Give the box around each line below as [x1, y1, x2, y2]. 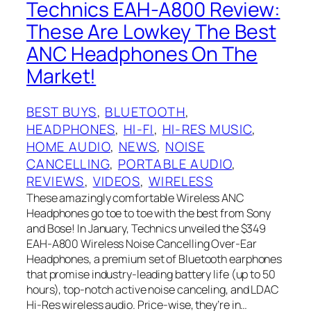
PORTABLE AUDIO [117, 155, 233, 174]
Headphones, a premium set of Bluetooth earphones [26, 251, 283, 267]
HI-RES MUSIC [162, 120, 253, 139]
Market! [26, 62, 96, 90]
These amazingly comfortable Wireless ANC [26, 190, 244, 206]
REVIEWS [26, 172, 85, 191]
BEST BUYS [26, 103, 97, 121]
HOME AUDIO [26, 137, 111, 156]
